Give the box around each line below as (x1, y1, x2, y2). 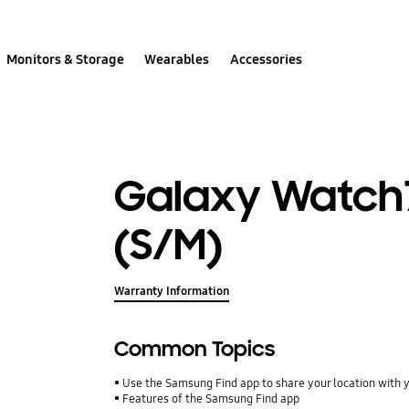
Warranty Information (114, 284, 230, 299)
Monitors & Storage (6, 50, 125, 68)
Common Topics (114, 336, 276, 363)
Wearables (144, 50, 210, 68)
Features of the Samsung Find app (122, 392, 300, 407)
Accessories (229, 50, 302, 68)
